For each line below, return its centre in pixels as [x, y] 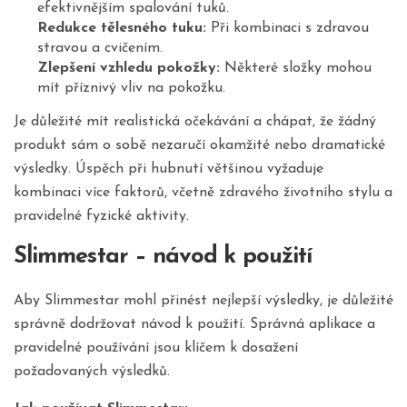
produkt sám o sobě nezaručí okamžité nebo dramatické [199, 145]
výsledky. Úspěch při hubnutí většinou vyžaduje [169, 169]
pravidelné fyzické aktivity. [101, 216]
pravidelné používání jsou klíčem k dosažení [156, 348]
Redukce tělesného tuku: [121, 29]
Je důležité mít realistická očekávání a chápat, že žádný [195, 121]
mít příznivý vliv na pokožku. [131, 89]
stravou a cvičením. [99, 49]
